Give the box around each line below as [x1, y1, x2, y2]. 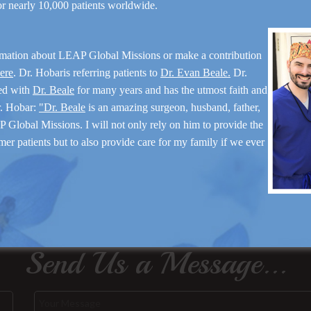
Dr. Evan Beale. [160, 66, 230, 78]
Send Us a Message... [24, 244, 287, 284]
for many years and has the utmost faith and [74, 83, 267, 96]
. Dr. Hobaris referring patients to [13, 66, 160, 78]
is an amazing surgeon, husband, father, [85, 101, 260, 113]
